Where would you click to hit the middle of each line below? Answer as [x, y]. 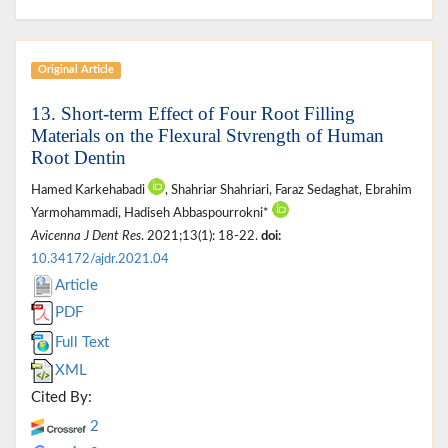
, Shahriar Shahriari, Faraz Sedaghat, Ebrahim [288, 189]
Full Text [82, 342]
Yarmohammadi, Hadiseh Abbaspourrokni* [151, 212]
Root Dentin [78, 157]
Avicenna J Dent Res [86, 235]
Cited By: [61, 397]
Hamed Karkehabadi [89, 189]
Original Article [75, 70]
